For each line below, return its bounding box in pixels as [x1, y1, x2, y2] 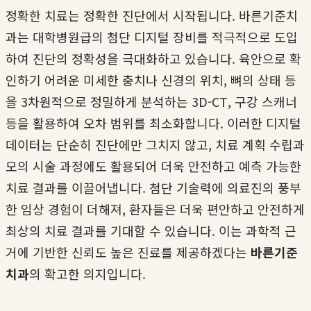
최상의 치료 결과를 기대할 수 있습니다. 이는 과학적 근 [6, 221, 296, 239]
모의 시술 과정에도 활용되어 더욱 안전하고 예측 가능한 [6, 156, 301, 175]
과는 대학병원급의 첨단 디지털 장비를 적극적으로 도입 [6, 27, 298, 46]
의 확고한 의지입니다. [29, 264, 146, 283]
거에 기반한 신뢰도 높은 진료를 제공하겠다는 [6, 242, 251, 261]
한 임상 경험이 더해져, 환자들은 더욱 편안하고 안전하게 [6, 199, 305, 218]
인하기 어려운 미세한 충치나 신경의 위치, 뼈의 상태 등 [6, 70, 296, 89]
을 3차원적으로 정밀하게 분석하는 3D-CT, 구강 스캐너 [6, 92, 297, 110]
